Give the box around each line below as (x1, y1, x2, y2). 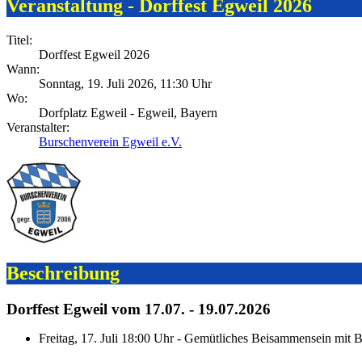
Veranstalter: (6, 120, 69, 135)
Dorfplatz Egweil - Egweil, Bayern (39, 106, 217, 120)
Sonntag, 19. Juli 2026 (39, 77, 154, 91)
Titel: (6, 33, 32, 48)
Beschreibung (6, 263, 120, 284)
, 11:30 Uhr (154, 77, 212, 91)
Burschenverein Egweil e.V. (39, 135, 182, 149)
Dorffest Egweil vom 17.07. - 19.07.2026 (6, 301, 271, 318)
